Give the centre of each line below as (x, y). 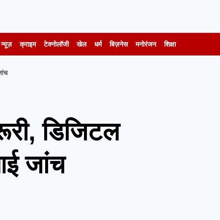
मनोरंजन (146, 44)
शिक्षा (170, 44)
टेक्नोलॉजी (56, 44)
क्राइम (28, 44)
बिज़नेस (119, 44)
